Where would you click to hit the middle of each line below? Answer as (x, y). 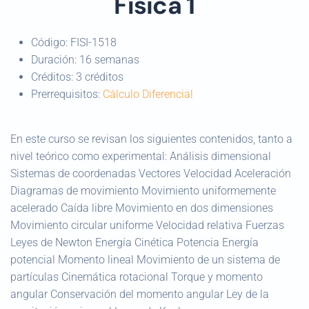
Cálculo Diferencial (148, 94)
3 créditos (100, 77)
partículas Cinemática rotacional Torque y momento (137, 277)
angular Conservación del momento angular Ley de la (140, 294)
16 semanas (109, 60)
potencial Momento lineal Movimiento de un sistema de (145, 260)
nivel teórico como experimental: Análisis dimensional (141, 156)
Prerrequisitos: (67, 94)
